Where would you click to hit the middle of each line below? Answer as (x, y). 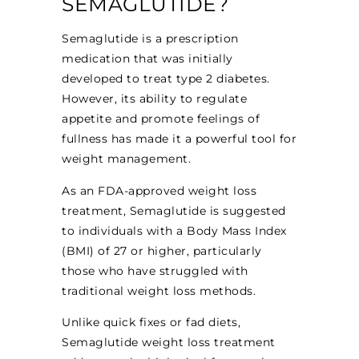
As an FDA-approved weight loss (159, 190)
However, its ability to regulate (155, 99)
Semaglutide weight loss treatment (169, 343)
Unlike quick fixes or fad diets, (151, 323)
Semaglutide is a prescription (150, 39)
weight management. (127, 159)
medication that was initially (147, 59)
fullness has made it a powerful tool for (179, 139)
